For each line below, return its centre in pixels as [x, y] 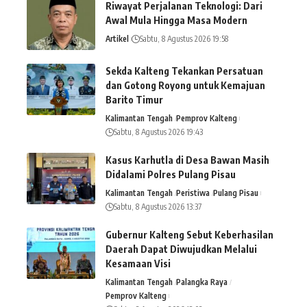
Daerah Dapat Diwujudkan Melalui [181, 249]
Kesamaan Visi [138, 264]
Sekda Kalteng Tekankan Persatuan [184, 71]
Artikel [117, 39]
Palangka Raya [202, 282]
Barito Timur [134, 100]
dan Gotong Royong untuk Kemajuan [185, 86]
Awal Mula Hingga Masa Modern [176, 21]
